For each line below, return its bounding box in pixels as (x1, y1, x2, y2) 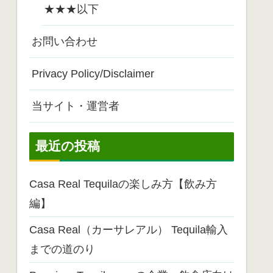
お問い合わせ (32, 35, 97, 48)
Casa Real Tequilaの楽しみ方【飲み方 (29, 178, 217, 191)
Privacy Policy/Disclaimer (32, 68, 154, 80)
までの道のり (29, 243, 95, 256)
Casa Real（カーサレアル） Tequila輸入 (29, 224, 228, 236)
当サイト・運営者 (32, 100, 119, 113)
